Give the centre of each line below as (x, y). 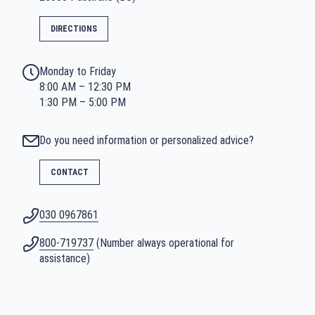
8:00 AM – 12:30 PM (85, 87)
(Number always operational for (164, 243)
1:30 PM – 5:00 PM (83, 102)
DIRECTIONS (74, 29)
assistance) (65, 258)
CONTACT (70, 172)
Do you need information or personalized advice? (147, 140)
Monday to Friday (78, 71)
